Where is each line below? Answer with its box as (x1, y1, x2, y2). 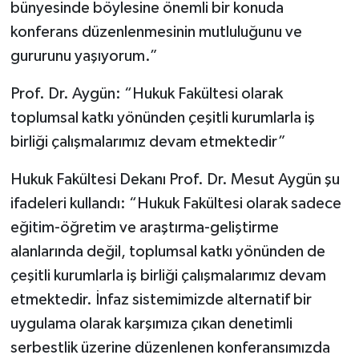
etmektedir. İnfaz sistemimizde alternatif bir (10, 291, 312, 308)
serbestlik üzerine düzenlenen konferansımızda (10, 339, 330, 356)
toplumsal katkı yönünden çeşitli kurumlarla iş (10, 109, 315, 126)
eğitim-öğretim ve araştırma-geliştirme (10, 219, 279, 236)
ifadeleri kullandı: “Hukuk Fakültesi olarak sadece (10, 195, 341, 212)
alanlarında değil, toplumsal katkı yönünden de (10, 243, 325, 260)
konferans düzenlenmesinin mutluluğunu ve (10, 23, 302, 40)
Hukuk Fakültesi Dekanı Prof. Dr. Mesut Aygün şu (10, 171, 340, 188)
